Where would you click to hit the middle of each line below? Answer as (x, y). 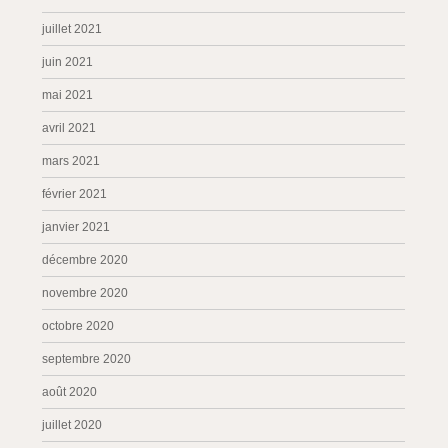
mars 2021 (71, 161)
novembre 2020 (85, 293)
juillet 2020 (72, 425)
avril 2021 (69, 128)
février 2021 (75, 194)
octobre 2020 (78, 326)
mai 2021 (68, 95)
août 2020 (70, 392)
